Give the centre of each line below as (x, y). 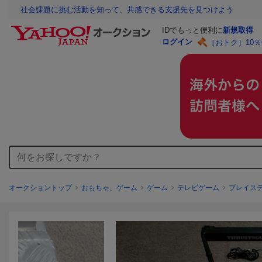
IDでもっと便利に (192, 30)
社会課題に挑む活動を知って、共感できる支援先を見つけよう (127, 10)
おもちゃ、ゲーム (109, 188)
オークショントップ (40, 188)
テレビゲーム (198, 188)
